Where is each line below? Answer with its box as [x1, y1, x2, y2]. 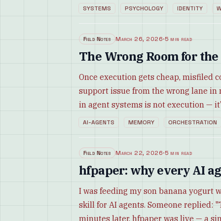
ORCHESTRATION [168, 118, 217, 126]
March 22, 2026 [115, 149, 163, 157]
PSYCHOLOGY [125, 4, 163, 12]
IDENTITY [177, 4, 203, 12]
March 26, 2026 [115, 35, 163, 43]
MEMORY [128, 118, 154, 126]
